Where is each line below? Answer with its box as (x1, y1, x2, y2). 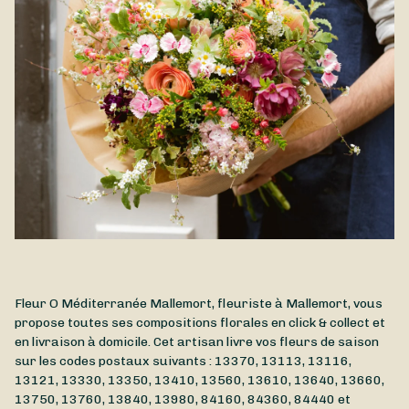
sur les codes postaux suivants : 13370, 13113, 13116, (15, 353, 351, 370)
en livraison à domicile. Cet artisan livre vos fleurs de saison (15, 334, 379, 351)
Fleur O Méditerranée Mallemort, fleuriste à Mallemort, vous (15, 296, 383, 312)
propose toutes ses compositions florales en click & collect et (15, 315, 385, 331)
